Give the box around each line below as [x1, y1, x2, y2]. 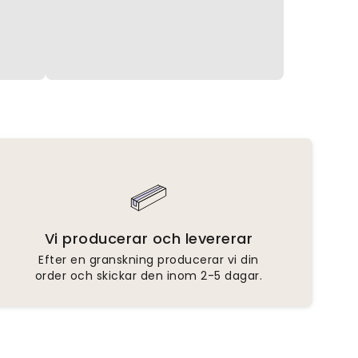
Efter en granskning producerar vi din [38, 251, 259, 268]
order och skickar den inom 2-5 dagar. [34, 267, 263, 284]
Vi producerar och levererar [44, 228, 253, 249]
